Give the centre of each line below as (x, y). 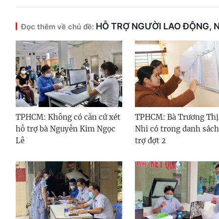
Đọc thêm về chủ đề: (57, 27)
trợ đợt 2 (150, 141)
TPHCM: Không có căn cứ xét (68, 117)
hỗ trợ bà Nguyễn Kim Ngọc (66, 129)
